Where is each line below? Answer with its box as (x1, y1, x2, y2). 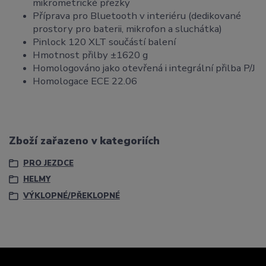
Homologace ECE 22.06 (33, 74, 137, 88)
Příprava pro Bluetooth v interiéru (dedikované (33, 9, 241, 23)
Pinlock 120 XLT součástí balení (33, 35, 176, 49)
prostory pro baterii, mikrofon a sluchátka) (33, 22, 222, 36)
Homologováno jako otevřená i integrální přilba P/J (33, 61, 255, 75)
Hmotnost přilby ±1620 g (33, 48, 148, 62)
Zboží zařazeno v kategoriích (9, 133, 160, 148)
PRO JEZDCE (23, 158, 74, 169)
